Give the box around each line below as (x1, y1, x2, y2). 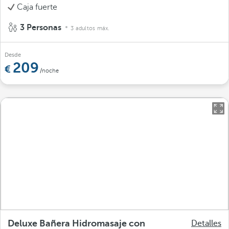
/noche (40, 67, 59, 74)
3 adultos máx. (71, 25, 110, 32)
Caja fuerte (17, 2, 57, 12)
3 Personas (18, 22, 63, 32)
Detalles (191, 218, 221, 228)
